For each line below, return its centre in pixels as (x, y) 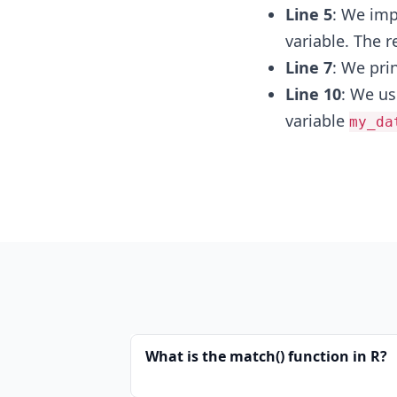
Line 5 (308, 14)
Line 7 (308, 67)
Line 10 (313, 94)
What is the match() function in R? (266, 356)
